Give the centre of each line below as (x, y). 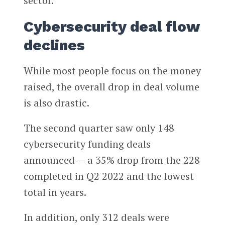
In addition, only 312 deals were (96, 217)
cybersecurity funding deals (87, 144)
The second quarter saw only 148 (99, 128)
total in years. (55, 192)
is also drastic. (56, 103)
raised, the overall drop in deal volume (111, 87)
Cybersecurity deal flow (111, 26)
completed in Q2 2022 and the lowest (108, 176)
